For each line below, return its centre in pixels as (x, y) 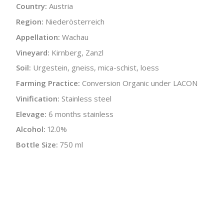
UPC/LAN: (33, 175)
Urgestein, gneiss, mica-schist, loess (96, 68)
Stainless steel (86, 98)
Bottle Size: (37, 144)
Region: (30, 21)
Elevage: (31, 114)
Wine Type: (36, 160)
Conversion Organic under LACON (140, 83)
